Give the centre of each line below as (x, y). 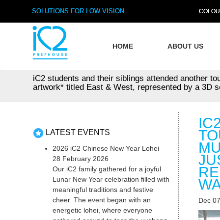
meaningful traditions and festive (103, 190)
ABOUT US (186, 46)
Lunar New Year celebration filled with (111, 179)
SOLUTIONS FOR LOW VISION (78, 11)
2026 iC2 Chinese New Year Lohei (106, 149)
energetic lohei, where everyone (103, 210)
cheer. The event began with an (102, 200)
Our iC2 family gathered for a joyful (107, 169)
